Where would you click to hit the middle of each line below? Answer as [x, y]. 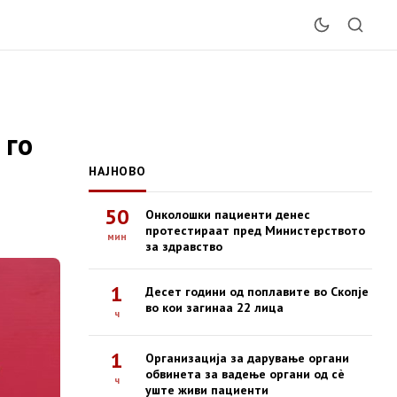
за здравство [184, 246]
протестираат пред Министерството [255, 230]
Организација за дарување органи [247, 358]
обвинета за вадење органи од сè [245, 374]
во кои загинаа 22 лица [214, 307]
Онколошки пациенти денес [228, 214]
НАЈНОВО [117, 171]
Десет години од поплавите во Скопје [257, 292]
